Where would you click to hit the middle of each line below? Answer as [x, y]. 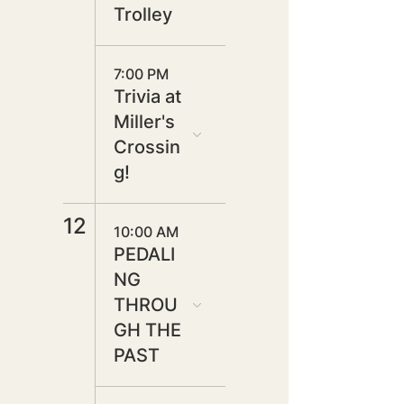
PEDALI [144, 254]
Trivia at [147, 96]
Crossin [147, 147]
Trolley [143, 14]
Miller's [144, 122]
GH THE [147, 330]
